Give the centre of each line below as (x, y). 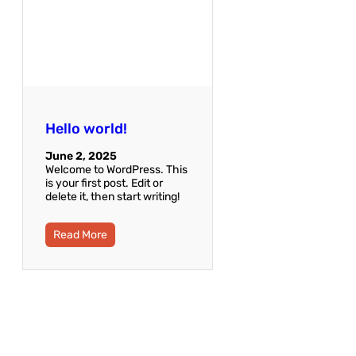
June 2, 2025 (81, 157)
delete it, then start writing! (112, 197)
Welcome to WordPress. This (116, 170)
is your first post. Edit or (104, 184)
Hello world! (86, 129)
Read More (80, 235)
